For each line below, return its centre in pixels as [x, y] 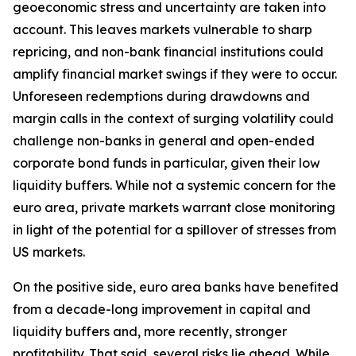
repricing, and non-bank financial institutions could [168, 52]
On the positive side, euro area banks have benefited [176, 287]
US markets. [49, 252]
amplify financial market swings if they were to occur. [175, 74]
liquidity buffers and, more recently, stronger [150, 331]
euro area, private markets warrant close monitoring [174, 207]
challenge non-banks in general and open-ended [164, 141]
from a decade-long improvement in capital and [162, 309]
